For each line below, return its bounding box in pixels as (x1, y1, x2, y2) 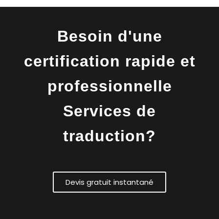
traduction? (63, 127, 156, 145)
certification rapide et (23, 52, 196, 70)
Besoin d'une (57, 27, 162, 45)
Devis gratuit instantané (66, 176, 153, 187)
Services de (63, 102, 156, 120)
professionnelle (47, 77, 172, 95)
